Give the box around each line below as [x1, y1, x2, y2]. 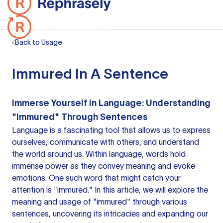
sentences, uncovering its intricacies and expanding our [12, 209, 208, 218]
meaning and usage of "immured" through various [12, 197, 187, 206]
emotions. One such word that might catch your [12, 173, 181, 182]
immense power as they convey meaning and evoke [12, 161, 195, 170]
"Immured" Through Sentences [12, 112, 147, 122]
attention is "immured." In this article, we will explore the [12, 185, 208, 194]
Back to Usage [15, 38, 62, 46]
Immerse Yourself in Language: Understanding [12, 98, 211, 108]
